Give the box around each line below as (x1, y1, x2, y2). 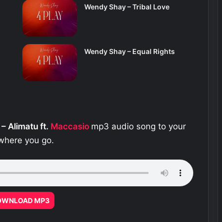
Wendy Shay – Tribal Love (84, 2, 169, 11)
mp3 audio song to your (91, 121, 186, 131)
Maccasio (51, 121, 89, 131)
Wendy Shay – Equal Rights (84, 47, 175, 56)
